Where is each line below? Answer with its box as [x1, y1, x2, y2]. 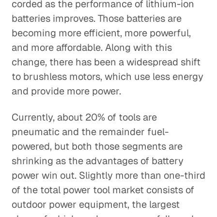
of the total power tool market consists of [12, 184, 194, 196]
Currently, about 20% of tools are [12, 111, 157, 124]
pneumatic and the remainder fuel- [12, 125, 169, 138]
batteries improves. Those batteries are [12, 12, 182, 25]
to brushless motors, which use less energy [12, 70, 203, 83]
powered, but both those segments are [12, 140, 183, 153]
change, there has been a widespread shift [12, 56, 201, 68]
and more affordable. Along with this [12, 41, 172, 54]
